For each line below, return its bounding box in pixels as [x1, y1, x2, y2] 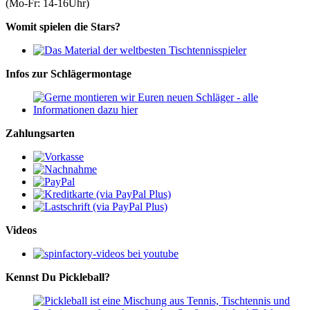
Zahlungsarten [6, 127, 75, 140]
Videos [6, 224, 37, 237]
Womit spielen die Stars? [6, 21, 120, 33]
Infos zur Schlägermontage [6, 68, 131, 80]
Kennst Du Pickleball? [6, 271, 110, 284]
